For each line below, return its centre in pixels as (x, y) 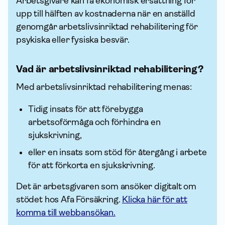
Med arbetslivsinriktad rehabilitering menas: (104, 87)
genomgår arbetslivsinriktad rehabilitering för (107, 27)
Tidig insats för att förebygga (86, 109)
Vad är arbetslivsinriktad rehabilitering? (110, 69)
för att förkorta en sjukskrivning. (92, 165)
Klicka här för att (155, 199)
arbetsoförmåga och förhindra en (94, 122)
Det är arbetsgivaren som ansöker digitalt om (106, 186)
